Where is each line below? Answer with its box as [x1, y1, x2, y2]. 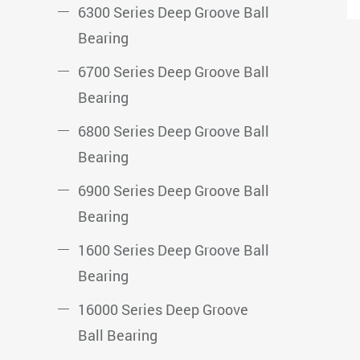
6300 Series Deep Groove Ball [78, 2, 269, 22]
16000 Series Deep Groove [78, 300, 248, 319]
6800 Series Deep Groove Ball [78, 121, 269, 141]
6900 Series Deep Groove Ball [78, 181, 269, 200]
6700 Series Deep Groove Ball [78, 62, 269, 81]
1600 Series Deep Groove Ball [78, 240, 269, 260]
